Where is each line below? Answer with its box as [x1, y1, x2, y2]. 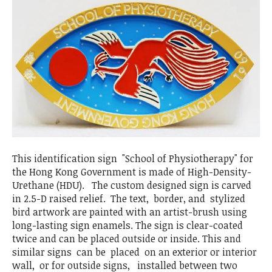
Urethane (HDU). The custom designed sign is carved [12, 178, 251, 192]
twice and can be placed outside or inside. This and [12, 231, 241, 245]
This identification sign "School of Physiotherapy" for [12, 151, 253, 165]
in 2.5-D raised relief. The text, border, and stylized [12, 191, 245, 205]
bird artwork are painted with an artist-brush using [12, 205, 247, 219]
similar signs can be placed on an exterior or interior [12, 245, 257, 259]
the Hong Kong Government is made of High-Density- [12, 165, 251, 178]
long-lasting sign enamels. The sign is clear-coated [12, 218, 243, 232]
